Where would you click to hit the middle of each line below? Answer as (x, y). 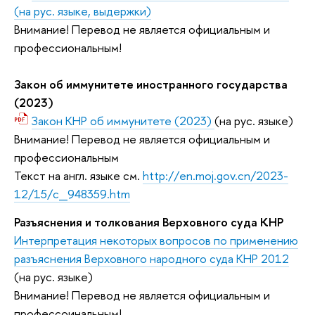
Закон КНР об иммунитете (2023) (123, 121)
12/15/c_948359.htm (72, 194)
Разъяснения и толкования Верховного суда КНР (149, 221)
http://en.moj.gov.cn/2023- (216, 176)
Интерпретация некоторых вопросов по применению (156, 240)
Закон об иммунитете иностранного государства (151, 84)
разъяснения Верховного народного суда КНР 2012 (152, 258)
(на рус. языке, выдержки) (83, 11)
